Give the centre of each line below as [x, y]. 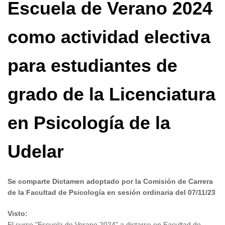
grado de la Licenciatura [111, 94]
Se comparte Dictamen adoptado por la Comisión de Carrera [110, 181]
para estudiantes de [92, 65]
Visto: [18, 213]
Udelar [36, 151]
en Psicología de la [89, 123]
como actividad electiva [109, 37]
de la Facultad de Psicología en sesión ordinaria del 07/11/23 [111, 192]
